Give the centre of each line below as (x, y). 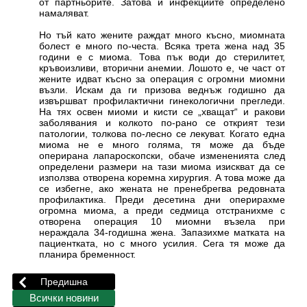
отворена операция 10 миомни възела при (162, 222)
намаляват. (64, 13)
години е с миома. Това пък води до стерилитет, (162, 57)
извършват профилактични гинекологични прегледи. (162, 101)
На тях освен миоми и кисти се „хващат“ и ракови (162, 112)
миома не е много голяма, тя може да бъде (162, 145)
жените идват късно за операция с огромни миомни (162, 79)
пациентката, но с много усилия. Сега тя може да (162, 244)
